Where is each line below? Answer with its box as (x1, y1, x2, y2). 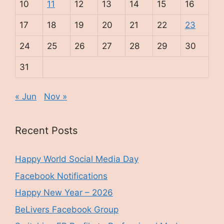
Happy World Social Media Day (15, 154, 138, 164)
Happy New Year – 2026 (15, 187, 113, 198)
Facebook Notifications (15, 170, 107, 181)
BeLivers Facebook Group (15, 204, 118, 214)
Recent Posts (15, 124, 77, 137)
